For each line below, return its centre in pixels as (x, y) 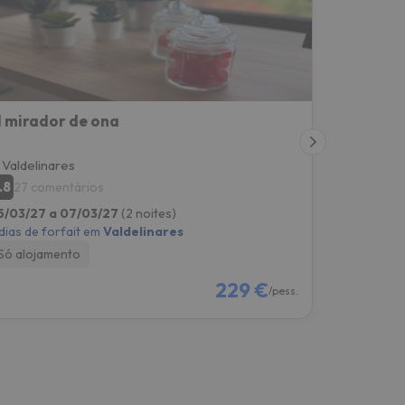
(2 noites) (148, 213)
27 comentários (58, 187)
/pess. (283, 290)
